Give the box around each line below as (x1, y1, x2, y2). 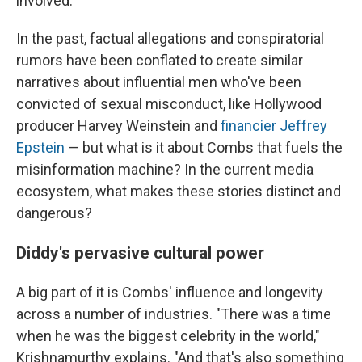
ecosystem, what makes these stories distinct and (16, 182, 341, 200)
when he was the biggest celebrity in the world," (16, 326, 320, 344)
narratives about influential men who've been (16, 73, 301, 90)
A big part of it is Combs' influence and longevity (16, 283, 323, 301)
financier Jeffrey (221, 116, 327, 134)
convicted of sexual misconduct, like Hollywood (16, 95, 322, 112)
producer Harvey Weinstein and (16, 116, 221, 134)
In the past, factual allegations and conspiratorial (16, 29, 324, 47)
